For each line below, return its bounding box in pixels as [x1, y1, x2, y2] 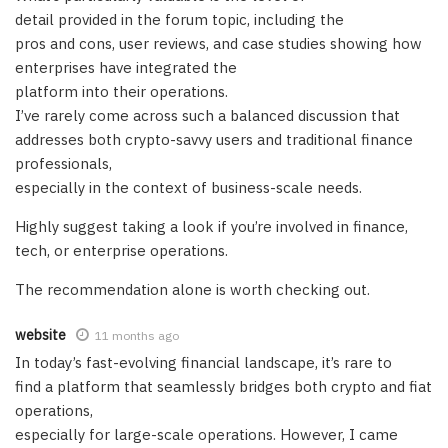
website [15, 325, 66, 344]
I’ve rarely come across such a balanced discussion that [15, 105, 400, 125]
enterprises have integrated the [15, 57, 237, 77]
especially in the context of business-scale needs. [15, 177, 362, 197]
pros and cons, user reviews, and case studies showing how [15, 33, 422, 53]
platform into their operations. [15, 81, 228, 101]
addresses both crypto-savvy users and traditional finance [15, 129, 413, 149]
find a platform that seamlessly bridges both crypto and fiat [15, 376, 432, 396]
